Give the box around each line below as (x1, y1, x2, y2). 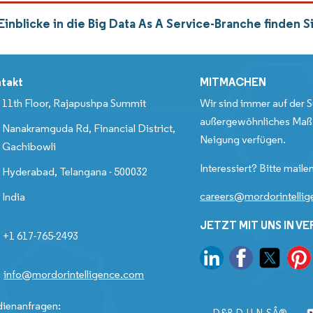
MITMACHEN (200, 75, 267, 89)
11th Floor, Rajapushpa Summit (2, 96, 147, 110)
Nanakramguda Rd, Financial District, (2, 122, 176, 136)
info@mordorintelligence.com (3, 268, 145, 282)
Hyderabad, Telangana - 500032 (2, 165, 148, 179)
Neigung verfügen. (200, 133, 286, 147)
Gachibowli (2, 140, 57, 154)
